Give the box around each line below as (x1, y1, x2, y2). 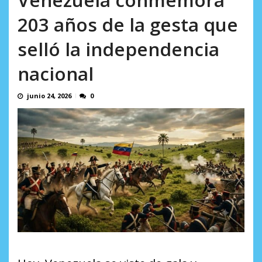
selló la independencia (18, 36, 219, 62)
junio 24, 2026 (27, 91, 71, 101)
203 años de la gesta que (18, 12, 238, 37)
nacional (18, 61, 94, 87)
